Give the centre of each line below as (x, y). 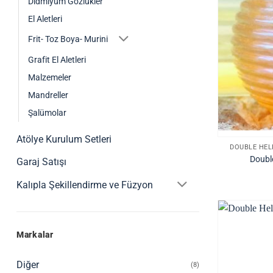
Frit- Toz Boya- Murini (68, 40)
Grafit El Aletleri (57, 60)
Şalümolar (47, 113)
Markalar (35, 235)
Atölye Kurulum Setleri (64, 140)
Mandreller (48, 96)
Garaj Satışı (41, 162)
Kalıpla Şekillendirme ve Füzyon (85, 185)
